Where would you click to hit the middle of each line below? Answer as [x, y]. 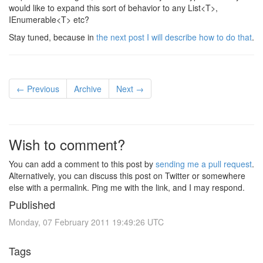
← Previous [38, 89]
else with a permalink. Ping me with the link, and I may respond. [127, 187]
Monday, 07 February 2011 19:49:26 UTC [86, 222]
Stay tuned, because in [53, 37]
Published [32, 204]
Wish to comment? [67, 144]
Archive [88, 89]
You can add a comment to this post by [82, 164]
